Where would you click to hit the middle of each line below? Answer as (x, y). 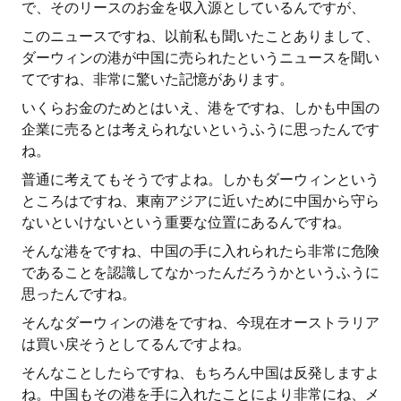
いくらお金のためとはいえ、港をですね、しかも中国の (200, 108)
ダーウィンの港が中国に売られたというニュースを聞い (200, 58)
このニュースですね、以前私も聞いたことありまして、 (200, 36)
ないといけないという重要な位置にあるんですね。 (186, 222)
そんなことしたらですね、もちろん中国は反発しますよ (200, 373)
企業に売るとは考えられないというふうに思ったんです (200, 129)
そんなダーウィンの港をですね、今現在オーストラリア (200, 323)
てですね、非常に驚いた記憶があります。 (158, 79)
